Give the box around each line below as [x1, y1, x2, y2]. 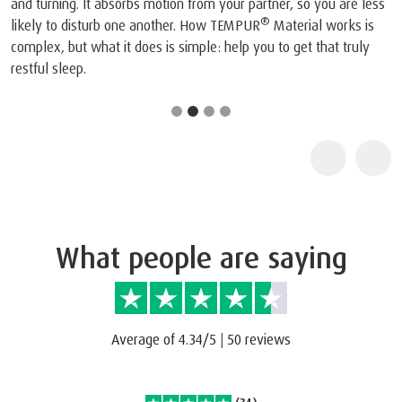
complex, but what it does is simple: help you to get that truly [11, 37, 370, 56]
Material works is [270, 15, 374, 34]
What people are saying [55, 239, 347, 275]
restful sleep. [11, 58, 86, 77]
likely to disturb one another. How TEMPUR [11, 15, 260, 34]
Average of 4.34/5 [111, 329, 220, 348]
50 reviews [227, 329, 291, 348]
